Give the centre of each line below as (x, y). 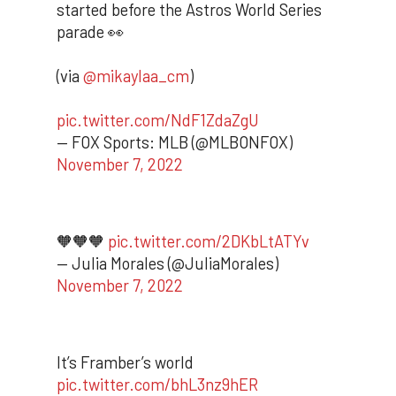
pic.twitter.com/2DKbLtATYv (209, 241)
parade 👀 (90, 32)
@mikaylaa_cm (136, 76)
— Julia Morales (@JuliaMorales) (168, 263)
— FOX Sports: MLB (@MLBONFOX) (175, 143)
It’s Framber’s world (125, 362)
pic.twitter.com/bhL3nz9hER (157, 384)
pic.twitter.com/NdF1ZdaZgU (158, 121)
